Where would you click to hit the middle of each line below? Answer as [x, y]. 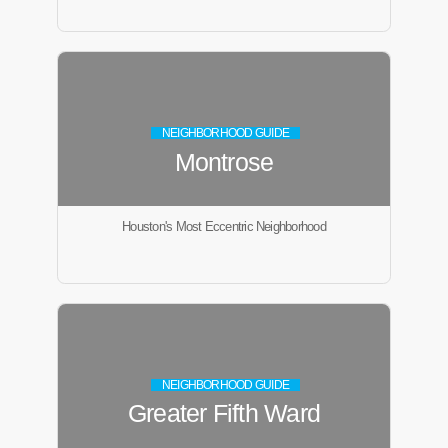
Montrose [224, 161]
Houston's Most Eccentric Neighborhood [224, 227]
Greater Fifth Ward [224, 413]
